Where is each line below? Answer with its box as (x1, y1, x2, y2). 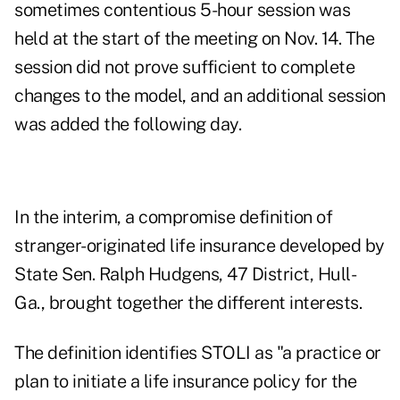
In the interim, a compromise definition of (14, 206, 332, 229)
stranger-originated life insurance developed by (14, 235, 385, 257)
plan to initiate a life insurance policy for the (14, 371, 356, 393)
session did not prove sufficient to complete (14, 56, 354, 79)
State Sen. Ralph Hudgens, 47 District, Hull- (14, 263, 356, 286)
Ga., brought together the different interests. (14, 292, 362, 314)
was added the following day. (14, 113, 241, 136)
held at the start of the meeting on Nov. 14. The (14, 28, 374, 50)
